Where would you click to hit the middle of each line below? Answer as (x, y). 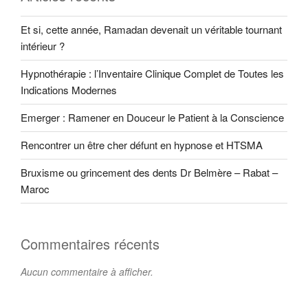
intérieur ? (43, 46)
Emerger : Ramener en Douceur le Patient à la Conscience (152, 118)
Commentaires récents (90, 243)
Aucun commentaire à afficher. (87, 271)
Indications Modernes (69, 90)
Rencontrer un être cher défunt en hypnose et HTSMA (142, 145)
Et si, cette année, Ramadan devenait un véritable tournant (151, 30)
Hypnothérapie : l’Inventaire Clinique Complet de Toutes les (152, 74)
